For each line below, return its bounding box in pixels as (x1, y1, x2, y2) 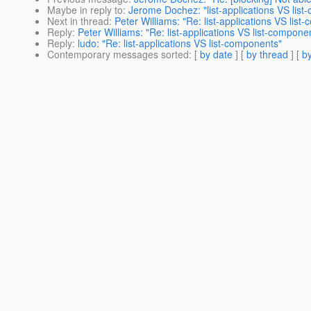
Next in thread (47, 14, 109, 28)
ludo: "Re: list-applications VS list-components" (78, 36, 282, 51)
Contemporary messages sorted (47, 47, 189, 62)
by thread (246, 47, 288, 62)
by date (200, 47, 233, 62)
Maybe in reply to (47, 3, 123, 17)
